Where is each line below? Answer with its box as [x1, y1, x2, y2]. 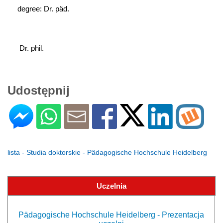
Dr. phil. [19, 43, 44, 52]
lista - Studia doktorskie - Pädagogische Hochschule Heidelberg [7, 148, 207, 156]
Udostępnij [7, 83, 70, 97]
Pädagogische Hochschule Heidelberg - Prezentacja [18, 210, 204, 219]
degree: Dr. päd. [17, 4, 69, 13]
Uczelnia [97, 181, 126, 190]
